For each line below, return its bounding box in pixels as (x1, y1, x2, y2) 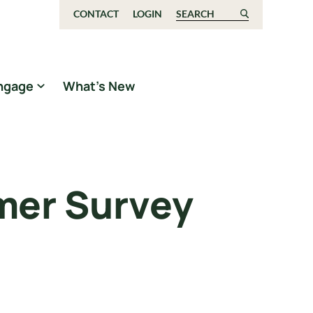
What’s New (63, 78, 135, 94)
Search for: (175, 8, 234, 23)
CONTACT (73, 8, 119, 20)
